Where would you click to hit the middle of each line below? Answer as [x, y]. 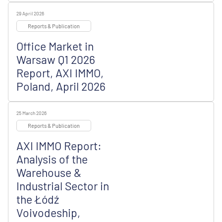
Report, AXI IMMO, [60, 73]
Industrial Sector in [63, 186]
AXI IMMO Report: [59, 145]
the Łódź [38, 199]
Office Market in [55, 46]
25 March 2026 [31, 113]
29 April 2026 [30, 13]
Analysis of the [52, 159]
